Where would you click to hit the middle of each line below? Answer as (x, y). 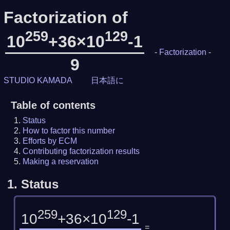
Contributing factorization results (81, 151)
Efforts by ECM (50, 141)
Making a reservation (61, 161)
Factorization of (65, 17)
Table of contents (53, 105)
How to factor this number (69, 130)
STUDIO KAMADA (38, 80)
